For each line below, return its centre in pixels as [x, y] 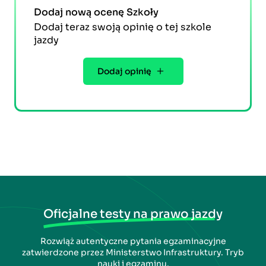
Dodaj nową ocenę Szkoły [96, 12]
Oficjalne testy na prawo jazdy [133, 214]
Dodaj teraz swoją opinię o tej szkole [123, 27]
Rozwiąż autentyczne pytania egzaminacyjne [133, 241]
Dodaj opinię [124, 72]
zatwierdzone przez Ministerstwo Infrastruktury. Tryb [133, 253]
